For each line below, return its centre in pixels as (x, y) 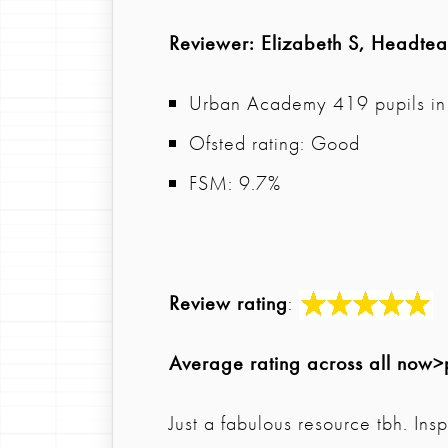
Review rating (228, 302)
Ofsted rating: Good (274, 142)
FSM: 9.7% (235, 182)
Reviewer (209, 42)
